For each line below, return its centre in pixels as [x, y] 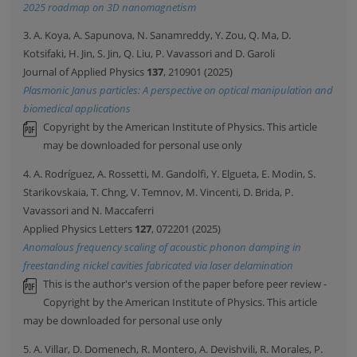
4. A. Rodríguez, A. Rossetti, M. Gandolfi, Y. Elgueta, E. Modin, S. [170, 174]
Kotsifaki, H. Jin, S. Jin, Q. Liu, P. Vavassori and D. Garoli [149, 54]
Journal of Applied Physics [85, 72]
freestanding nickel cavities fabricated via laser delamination [159, 266]
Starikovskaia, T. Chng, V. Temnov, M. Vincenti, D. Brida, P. [159, 192]
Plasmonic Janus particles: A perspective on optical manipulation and [178, 90]
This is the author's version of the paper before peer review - [185, 284]
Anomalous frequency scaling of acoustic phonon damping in [163, 247]
